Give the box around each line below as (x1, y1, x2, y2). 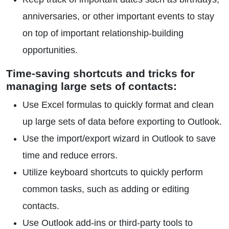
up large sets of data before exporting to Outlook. (22, 117, 222, 127)
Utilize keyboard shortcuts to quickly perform (22, 167, 203, 177)
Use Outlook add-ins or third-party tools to (22, 218, 193, 228)
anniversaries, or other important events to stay (22, 11, 214, 21)
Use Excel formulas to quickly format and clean (22, 100, 214, 110)
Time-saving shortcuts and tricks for (6, 67, 195, 79)
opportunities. (22, 45, 78, 55)
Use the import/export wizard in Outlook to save (22, 133, 216, 144)
